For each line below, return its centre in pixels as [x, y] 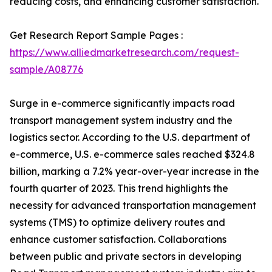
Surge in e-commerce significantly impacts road [122, 103]
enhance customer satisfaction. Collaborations [118, 239]
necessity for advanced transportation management [133, 205]
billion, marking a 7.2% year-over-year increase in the [134, 171]
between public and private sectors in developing [126, 256]
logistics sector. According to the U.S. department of [130, 137]
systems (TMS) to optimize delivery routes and [117, 222]
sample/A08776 [46, 69]
